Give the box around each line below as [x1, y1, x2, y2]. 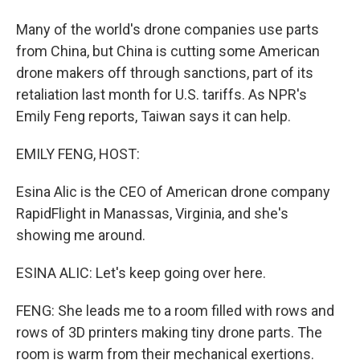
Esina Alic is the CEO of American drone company [16, 183, 330, 200]
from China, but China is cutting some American [16, 43, 320, 59]
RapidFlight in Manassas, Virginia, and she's [16, 205, 288, 222]
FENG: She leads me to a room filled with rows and [16, 302, 334, 319]
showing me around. [16, 227, 145, 243]
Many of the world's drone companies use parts [16, 21, 319, 38]
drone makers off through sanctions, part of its [16, 64, 313, 81]
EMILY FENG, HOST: [16, 145, 140, 162]
